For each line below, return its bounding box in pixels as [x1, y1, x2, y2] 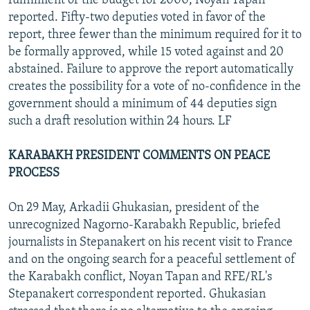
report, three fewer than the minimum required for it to [8, 28, 302, 42]
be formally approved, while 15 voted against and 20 [8, 45, 284, 59]
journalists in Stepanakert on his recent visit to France [8, 235, 293, 249]
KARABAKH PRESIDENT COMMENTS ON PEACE [8, 149, 270, 163]
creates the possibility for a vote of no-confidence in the [8, 80, 301, 93]
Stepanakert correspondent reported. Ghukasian [8, 287, 266, 301]
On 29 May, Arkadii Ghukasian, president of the [8, 201, 259, 215]
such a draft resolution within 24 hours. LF [8, 114, 231, 128]
